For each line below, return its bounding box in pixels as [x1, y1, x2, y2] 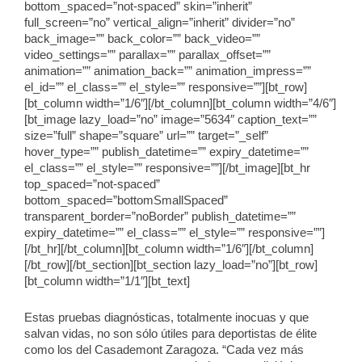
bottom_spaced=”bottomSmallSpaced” [24, 193, 228, 207]
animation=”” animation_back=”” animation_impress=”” [24, 64, 311, 78]
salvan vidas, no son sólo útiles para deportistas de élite [24, 327, 317, 341]
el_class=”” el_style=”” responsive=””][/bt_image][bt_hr [24, 161, 310, 175]
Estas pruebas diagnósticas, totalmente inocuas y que [24, 311, 309, 325]
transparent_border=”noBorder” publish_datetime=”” [24, 209, 296, 223]
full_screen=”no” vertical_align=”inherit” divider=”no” [24, 15, 295, 29]
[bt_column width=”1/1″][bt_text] [24, 274, 190, 288]
